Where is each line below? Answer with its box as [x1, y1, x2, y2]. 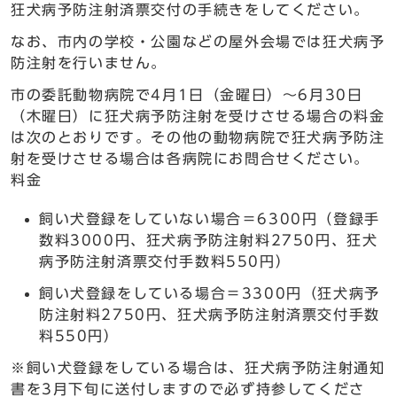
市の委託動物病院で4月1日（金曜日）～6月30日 [11, 88, 363, 102]
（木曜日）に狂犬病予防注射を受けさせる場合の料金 [11, 109, 385, 123]
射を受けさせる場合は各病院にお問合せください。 [11, 152, 370, 166]
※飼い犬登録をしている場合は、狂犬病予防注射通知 [11, 361, 385, 375]
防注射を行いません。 [11, 56, 167, 70]
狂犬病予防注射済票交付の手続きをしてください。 [11, 3, 370, 17]
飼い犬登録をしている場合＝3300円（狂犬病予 [39, 286, 380, 300]
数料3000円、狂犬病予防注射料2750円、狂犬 [39, 233, 378, 247]
